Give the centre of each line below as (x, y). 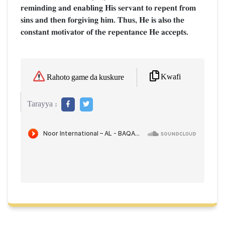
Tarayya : (42, 104)
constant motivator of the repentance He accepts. (104, 32)
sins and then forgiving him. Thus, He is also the (102, 20)
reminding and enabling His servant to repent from (108, 8)
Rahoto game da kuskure (85, 77)
